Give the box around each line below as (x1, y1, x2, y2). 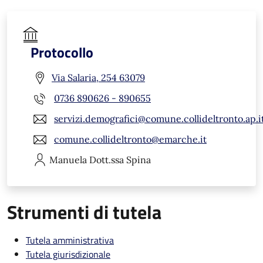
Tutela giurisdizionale (26, 247, 110, 261)
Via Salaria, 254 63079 (52, 72, 145, 84)
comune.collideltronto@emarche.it (54, 133, 207, 146)
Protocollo (31, 41, 93, 63)
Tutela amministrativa (26, 232, 114, 247)
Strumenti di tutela (7, 197, 161, 226)
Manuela (49, 153, 87, 166)
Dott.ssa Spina (89, 153, 151, 166)
